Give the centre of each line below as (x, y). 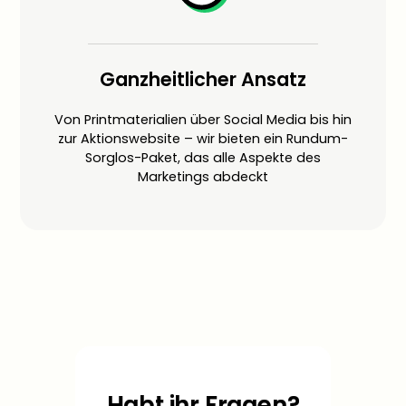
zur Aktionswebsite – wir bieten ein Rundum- (203, 139)
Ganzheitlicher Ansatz (203, 80)
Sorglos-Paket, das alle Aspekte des (203, 158)
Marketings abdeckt (203, 177)
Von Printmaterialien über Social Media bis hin (203, 120)
